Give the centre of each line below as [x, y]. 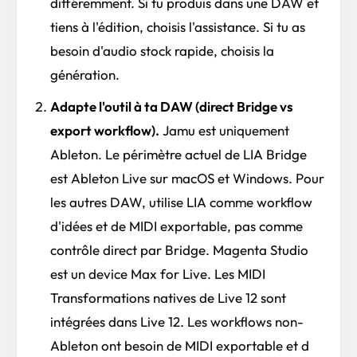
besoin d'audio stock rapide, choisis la [162, 50]
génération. [84, 74]
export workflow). [104, 131]
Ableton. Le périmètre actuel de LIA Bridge [178, 155]
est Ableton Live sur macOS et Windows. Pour [187, 178]
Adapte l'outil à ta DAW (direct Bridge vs [171, 107]
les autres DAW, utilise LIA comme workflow [181, 202]
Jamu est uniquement [224, 131]
